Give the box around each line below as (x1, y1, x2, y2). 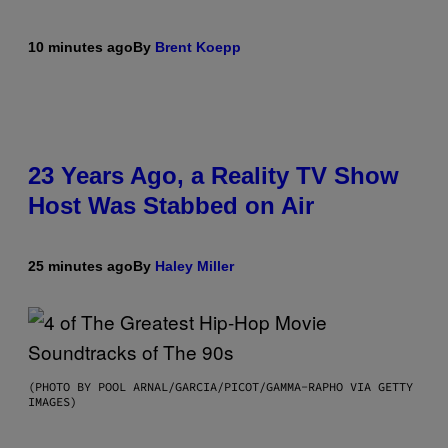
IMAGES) (28, 393, 77, 409)
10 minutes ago (28, 38, 133, 55)
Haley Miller (155, 257, 234, 274)
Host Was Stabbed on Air (28, 191, 314, 219)
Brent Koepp (155, 38, 241, 55)
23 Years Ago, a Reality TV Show (28, 161, 399, 189)
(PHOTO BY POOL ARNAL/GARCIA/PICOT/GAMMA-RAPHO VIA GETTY (28, 378, 413, 394)
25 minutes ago (28, 257, 133, 274)
